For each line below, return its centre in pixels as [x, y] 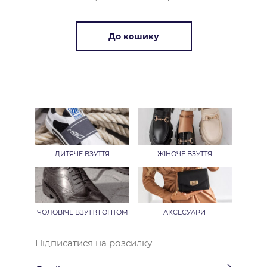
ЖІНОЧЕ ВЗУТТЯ [184, 153]
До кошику [133, 36]
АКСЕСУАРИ [185, 212]
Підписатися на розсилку [94, 243]
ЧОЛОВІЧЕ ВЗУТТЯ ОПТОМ [82, 212]
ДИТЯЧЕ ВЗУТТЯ [83, 153]
